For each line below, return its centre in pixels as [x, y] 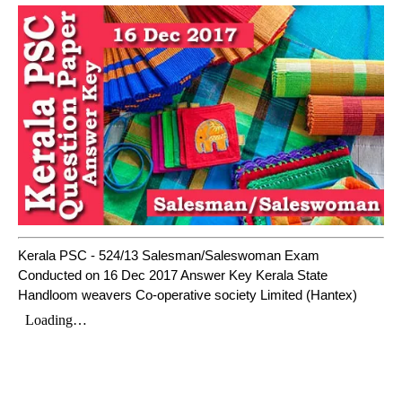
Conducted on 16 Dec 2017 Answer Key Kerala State [173, 275]
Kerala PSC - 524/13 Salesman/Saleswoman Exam [169, 255]
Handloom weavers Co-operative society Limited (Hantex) [188, 294]
